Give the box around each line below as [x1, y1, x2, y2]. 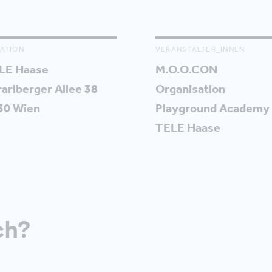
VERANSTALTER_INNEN [155, 45, 245, 54]
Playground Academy [155, 101, 270, 116]
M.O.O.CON [155, 62, 217, 77]
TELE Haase [155, 120, 220, 135]
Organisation [155, 81, 225, 97]
